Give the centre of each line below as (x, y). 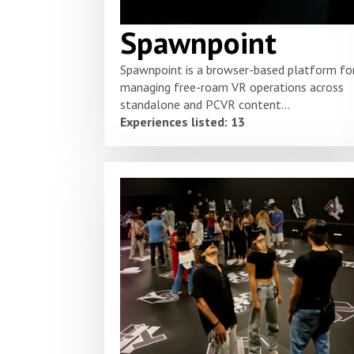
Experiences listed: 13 (183, 122)
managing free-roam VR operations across (232, 87)
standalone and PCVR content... (205, 105)
